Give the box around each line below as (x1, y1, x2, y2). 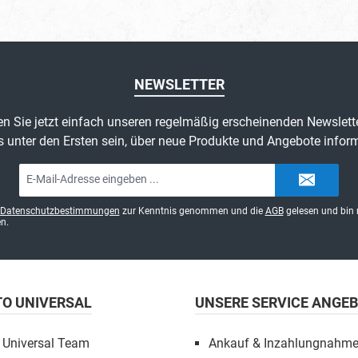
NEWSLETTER (133, 76, 225, 93)
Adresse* (147, 194, 185, 206)
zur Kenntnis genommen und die (119, 205, 265, 217)
